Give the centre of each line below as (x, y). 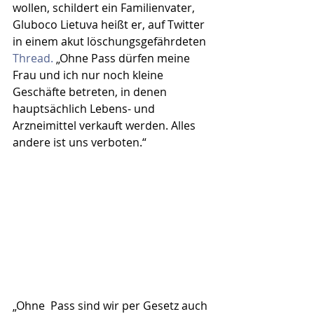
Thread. (33, 58)
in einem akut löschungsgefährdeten (111, 41)
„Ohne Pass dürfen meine (123, 58)
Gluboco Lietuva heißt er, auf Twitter (110, 25)
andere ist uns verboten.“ (80, 142)
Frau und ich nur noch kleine (89, 75)
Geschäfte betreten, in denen (91, 92)
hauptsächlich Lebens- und (85, 109)
